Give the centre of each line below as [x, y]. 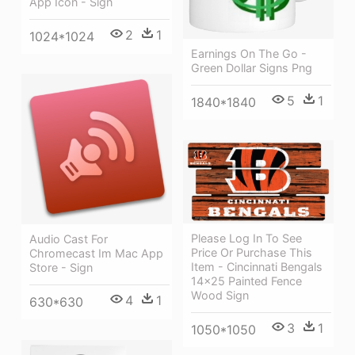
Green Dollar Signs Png [252, 68]
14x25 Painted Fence [246, 281]
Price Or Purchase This [252, 253]
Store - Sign [61, 267]
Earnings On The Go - [249, 54]
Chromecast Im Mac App [96, 253]
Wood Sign [220, 296]
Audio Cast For [69, 239]
